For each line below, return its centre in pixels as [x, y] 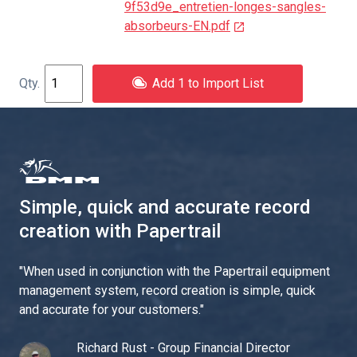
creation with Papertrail [120, 231]
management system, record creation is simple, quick [167, 290]
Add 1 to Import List [208, 83]
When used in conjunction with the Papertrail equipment [177, 271]
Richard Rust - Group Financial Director [183, 347]
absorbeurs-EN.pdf [177, 25]
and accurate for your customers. [110, 309]
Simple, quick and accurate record [165, 207]
